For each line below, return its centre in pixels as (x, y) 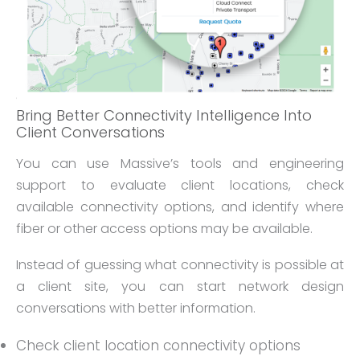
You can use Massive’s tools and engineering (180, 163)
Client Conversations (90, 132)
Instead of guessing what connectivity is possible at (180, 265)
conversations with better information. (136, 309)
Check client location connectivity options (158, 345)
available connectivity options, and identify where (180, 207)
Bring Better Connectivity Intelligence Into (164, 115)
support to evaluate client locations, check (180, 185)
